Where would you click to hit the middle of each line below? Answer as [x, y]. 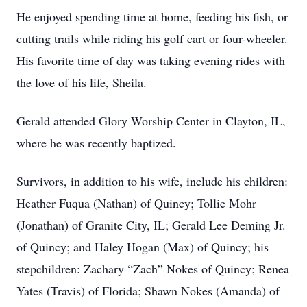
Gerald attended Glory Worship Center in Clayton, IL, [151, 121]
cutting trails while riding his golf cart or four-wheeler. [152, 38]
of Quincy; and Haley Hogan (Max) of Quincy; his [143, 247]
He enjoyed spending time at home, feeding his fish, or [152, 16]
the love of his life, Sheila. [82, 82]
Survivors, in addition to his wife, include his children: [152, 181]
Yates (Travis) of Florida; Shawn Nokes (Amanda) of [148, 291]
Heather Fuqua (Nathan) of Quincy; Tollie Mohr [136, 203]
